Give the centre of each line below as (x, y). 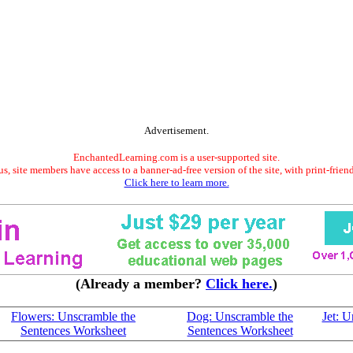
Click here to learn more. (176, 182)
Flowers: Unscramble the (73, 316)
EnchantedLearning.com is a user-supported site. (176, 157)
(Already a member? (141, 284)
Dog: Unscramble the (240, 316)
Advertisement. (176, 130)
